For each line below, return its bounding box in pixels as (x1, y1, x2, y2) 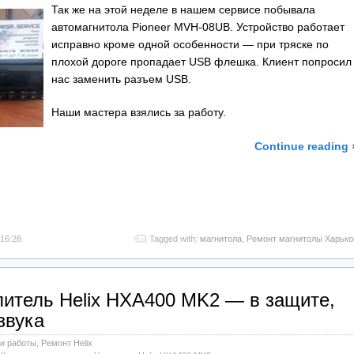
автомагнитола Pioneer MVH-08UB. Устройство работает (51, 20, 345, 33)
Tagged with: (149, 234, 200, 244)
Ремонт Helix (41, 338, 92, 348)
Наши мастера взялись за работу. (51, 106, 226, 119)
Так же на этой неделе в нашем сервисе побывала (51, 2, 315, 16)
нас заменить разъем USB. (51, 72, 191, 85)
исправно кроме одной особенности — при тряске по (51, 37, 329, 51)
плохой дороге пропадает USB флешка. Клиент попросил (51, 55, 352, 68)
